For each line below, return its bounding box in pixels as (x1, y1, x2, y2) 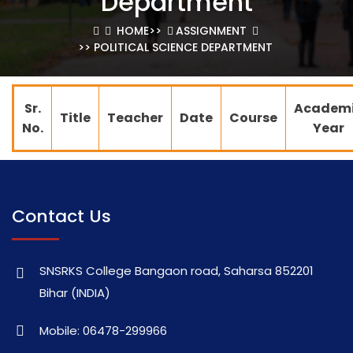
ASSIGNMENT (175, 23, 247, 39)
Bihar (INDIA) (39, 284, 110, 301)
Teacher (107, 109, 163, 127)
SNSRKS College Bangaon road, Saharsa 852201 (39, 262, 314, 279)
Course (229, 109, 277, 127)
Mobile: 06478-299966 (39, 322, 167, 339)
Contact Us (12, 204, 111, 229)
